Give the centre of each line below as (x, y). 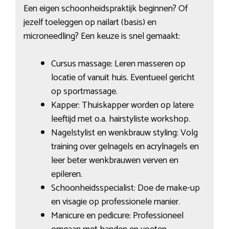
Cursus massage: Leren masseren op (118, 64)
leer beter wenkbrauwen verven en (114, 160)
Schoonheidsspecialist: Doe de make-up (125, 188)
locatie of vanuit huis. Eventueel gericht (123, 77)
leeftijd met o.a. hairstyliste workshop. (120, 119)
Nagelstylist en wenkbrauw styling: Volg (124, 133)
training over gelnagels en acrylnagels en (125, 146)
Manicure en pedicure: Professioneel (117, 215)
